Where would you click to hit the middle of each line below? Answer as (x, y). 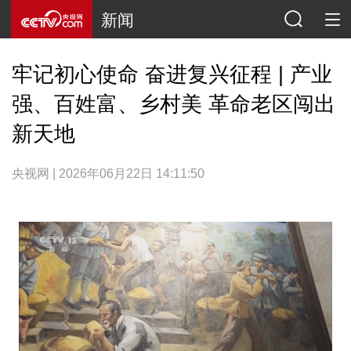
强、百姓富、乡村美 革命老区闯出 (173, 104)
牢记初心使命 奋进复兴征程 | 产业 (172, 74)
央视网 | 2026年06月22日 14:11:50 (108, 173)
